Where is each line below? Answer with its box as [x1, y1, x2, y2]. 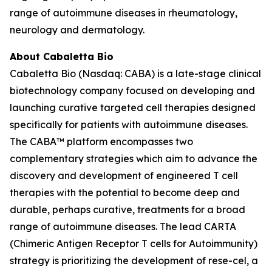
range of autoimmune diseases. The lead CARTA [10, 220, 236, 233]
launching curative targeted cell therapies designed [10, 101, 256, 114]
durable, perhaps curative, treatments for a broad [10, 203, 245, 216]
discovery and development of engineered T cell [10, 169, 238, 182]
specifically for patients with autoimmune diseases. [10, 118, 248, 131]
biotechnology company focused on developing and [10, 84, 255, 97]
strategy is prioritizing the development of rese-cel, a [10, 254, 258, 267]
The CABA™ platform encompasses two [10, 135, 193, 148]
